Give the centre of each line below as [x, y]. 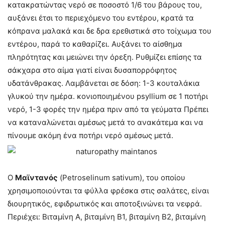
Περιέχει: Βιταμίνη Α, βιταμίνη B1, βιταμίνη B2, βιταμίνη [107, 217]
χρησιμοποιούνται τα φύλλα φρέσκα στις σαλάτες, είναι [108, 191]
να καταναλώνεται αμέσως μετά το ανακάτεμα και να [105, 122]
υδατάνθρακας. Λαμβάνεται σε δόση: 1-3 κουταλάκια [104, 83]
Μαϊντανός [36, 178]
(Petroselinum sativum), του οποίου [122, 178]
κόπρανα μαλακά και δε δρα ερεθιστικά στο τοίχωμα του [109, 31]
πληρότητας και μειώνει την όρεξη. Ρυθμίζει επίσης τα [105, 57]
